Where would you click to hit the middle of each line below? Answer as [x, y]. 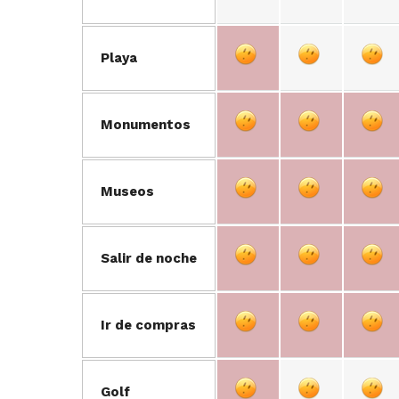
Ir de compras [148, 325]
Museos [127, 191]
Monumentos [146, 125]
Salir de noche [149, 258]
